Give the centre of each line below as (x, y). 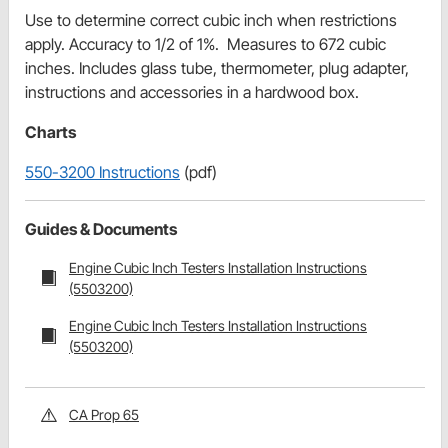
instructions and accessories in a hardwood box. (192, 92)
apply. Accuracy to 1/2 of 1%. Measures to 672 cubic (205, 44)
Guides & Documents (101, 229)
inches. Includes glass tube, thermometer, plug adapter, (217, 68)
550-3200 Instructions (102, 172)
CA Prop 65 (104, 415)
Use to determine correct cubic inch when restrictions (211, 20)
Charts (50, 132)
